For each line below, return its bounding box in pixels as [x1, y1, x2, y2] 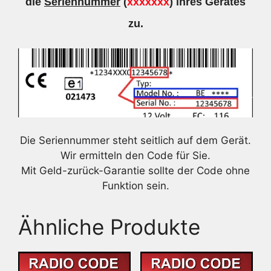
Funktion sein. [102, 179, 169, 192]
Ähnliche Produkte [18, 214, 200, 240]
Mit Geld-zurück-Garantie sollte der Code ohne [21, 164, 250, 177]
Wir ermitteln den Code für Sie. [60, 149, 211, 162]
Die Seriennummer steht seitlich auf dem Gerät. [20, 134, 251, 146]
